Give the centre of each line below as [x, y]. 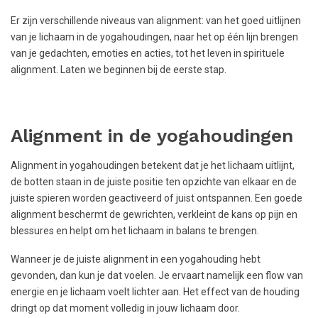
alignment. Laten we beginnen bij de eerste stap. [119, 69]
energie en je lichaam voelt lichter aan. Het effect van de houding [155, 291]
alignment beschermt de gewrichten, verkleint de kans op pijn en [154, 215]
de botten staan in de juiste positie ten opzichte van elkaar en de [154, 182]
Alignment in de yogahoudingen [152, 136]
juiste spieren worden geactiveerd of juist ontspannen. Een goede [157, 198]
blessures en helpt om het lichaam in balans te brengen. [135, 231]
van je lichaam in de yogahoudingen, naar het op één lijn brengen [154, 37]
